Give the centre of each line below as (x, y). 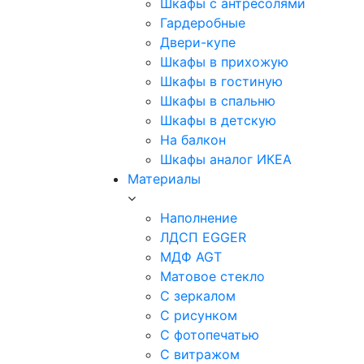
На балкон (193, 140)
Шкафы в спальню (218, 101)
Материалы (164, 179)
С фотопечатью (210, 335)
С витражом (200, 354)
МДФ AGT (191, 257)
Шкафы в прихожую (224, 62)
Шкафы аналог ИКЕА (226, 159)
